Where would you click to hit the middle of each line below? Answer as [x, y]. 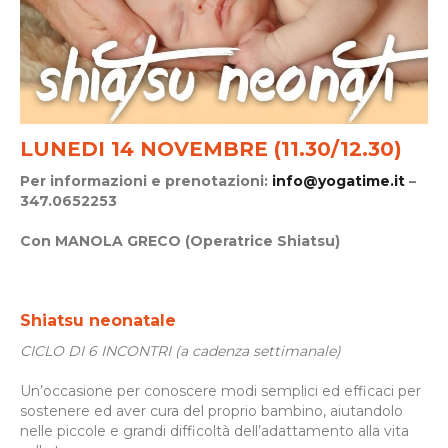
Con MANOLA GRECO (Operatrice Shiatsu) [180, 240]
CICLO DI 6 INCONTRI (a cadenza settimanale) [180, 350]
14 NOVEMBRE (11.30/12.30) [256, 148]
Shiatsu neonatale [98, 320]
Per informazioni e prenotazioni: [146, 180]
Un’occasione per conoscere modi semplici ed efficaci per [220, 390]
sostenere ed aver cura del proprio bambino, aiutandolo [211, 410]
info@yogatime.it [338, 180]
